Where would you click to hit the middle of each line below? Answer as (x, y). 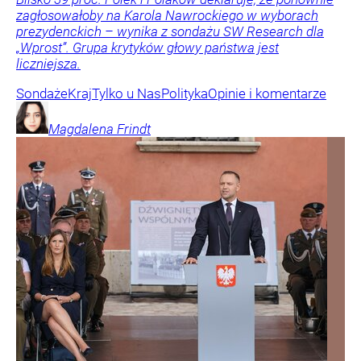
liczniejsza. (48, 64)
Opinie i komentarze (267, 94)
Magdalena (81, 129)
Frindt (134, 129)
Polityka (185, 94)
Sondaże (42, 94)
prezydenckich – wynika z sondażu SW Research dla (170, 32)
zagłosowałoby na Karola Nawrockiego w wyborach (167, 16)
